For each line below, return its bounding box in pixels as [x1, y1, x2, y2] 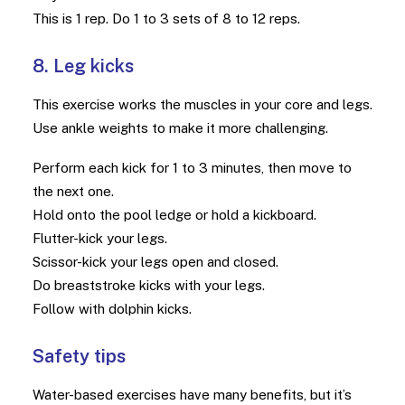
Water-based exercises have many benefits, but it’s [33, 387, 352, 402]
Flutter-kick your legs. [33, 231, 167, 246]
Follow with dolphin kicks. [33, 301, 192, 316]
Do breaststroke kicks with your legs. [33, 278, 265, 293]
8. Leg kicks [33, 55, 138, 77]
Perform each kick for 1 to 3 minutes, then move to [33, 160, 352, 175]
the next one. [33, 184, 114, 199]
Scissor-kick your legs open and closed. [33, 254, 278, 269]
